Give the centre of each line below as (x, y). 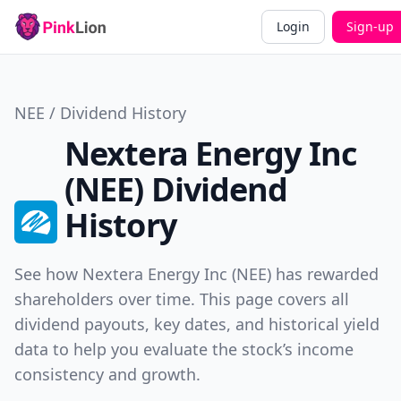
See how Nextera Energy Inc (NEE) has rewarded (196, 274)
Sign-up (370, 26)
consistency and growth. (107, 374)
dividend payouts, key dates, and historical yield (197, 324)
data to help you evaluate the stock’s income (184, 349)
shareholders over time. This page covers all (182, 299)
